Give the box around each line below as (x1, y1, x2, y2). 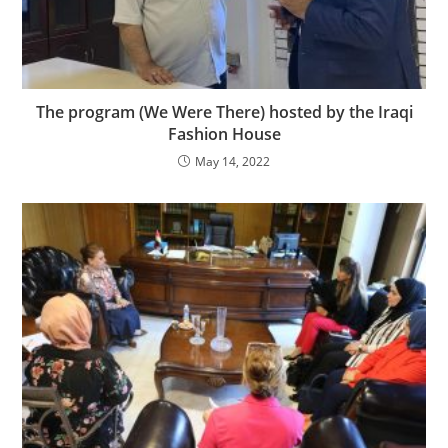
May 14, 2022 (195, 153, 270, 171)
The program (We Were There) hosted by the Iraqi (35, 101, 413, 124)
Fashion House (167, 123, 281, 146)
